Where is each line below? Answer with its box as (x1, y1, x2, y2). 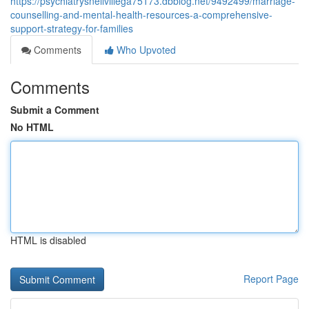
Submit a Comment (10, 103, 99, 117)
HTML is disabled (10, 233, 86, 247)
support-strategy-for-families (10, 21, 133, 35)
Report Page (243, 272, 299, 286)
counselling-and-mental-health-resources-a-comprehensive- (10, 8, 272, 21)
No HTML (10, 120, 54, 134)
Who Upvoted (114, 43, 176, 57)
